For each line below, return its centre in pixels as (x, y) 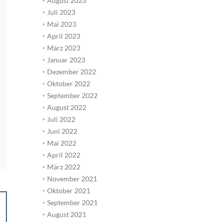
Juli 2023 (61, 12)
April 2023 (63, 36)
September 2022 (72, 95)
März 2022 (63, 166)
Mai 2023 (61, 24)
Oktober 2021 (68, 190)
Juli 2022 (61, 119)
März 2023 (63, 48)
